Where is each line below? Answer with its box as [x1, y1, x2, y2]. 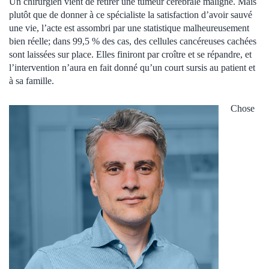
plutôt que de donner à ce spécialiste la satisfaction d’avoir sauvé [9, 9, 252, 20]
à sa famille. [9, 75, 54, 86]
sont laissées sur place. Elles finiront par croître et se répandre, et [9, 49, 252, 59]
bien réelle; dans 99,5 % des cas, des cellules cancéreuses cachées [9, 35, 256, 46]
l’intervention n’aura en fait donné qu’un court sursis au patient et [9, 62, 255, 73]
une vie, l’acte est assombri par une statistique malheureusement [9, 22, 249, 33]
